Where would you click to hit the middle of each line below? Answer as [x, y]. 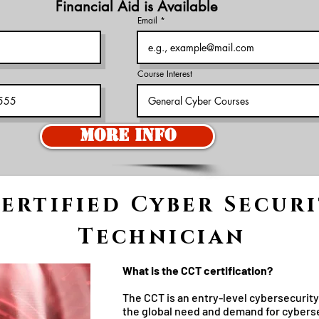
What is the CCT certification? [198, 270]
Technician [167, 237]
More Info [127, 135]
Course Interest [165, 74]
